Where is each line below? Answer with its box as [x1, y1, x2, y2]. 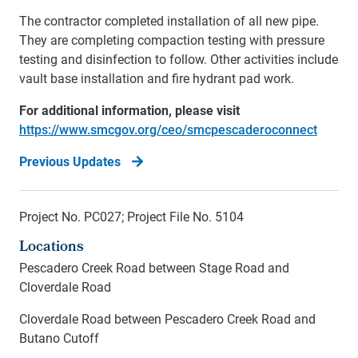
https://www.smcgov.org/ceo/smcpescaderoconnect [19, 120, 317, 137]
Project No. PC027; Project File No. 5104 [19, 207, 244, 225]
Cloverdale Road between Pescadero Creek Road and [19, 309, 316, 327]
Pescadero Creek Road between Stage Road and [19, 258, 289, 276]
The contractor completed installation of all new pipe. [19, 11, 319, 29]
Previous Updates [19, 152, 121, 169]
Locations [19, 235, 84, 261]
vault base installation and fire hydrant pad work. [19, 69, 294, 86]
